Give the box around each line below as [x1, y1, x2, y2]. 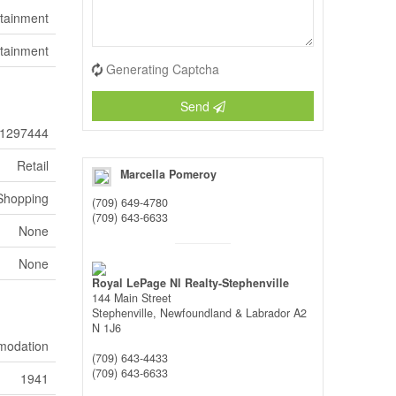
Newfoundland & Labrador [160, 305, 291, 321]
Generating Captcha [106, 60, 220, 78]
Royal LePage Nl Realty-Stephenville [92, 275, 290, 291]
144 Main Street [92, 290, 172, 306]
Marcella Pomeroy [120, 166, 217, 182]
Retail [17, 156, 49, 174]
